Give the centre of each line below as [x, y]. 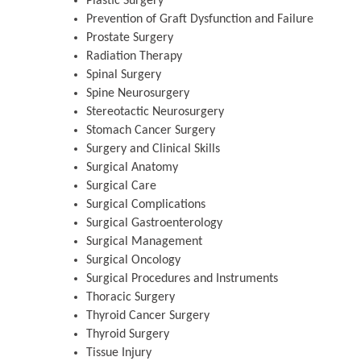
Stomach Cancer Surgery [151, 131]
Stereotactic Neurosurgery [155, 112]
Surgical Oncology [133, 261]
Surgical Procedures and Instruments [182, 279]
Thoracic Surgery [131, 298]
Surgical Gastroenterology [154, 224]
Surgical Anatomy [132, 168]
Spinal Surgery [124, 75]
